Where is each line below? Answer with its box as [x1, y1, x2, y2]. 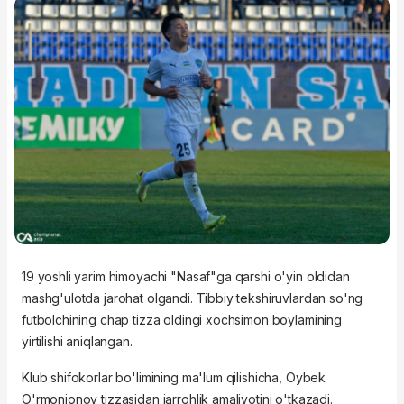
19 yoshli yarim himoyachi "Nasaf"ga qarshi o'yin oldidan [22, 269, 350, 285]
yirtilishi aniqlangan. [22, 334, 136, 350]
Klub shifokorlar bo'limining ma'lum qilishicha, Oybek [22, 370, 326, 386]
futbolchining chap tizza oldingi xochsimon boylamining [22, 312, 342, 328]
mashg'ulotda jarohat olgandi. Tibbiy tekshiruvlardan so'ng [22, 290, 363, 307]
